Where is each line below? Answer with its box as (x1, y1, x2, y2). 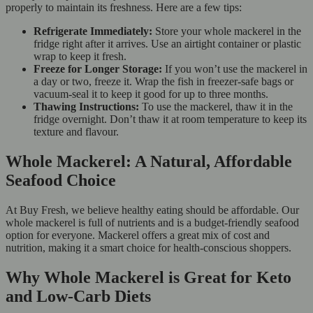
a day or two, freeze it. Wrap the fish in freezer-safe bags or (34, 75, 293, 87)
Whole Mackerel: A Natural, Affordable (6, 152, 292, 170)
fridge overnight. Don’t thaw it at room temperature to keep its (34, 113, 307, 125)
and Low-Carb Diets (6, 286, 159, 305)
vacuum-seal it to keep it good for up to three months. (34, 88, 268, 100)
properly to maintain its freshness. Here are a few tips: (6, 1, 242, 13)
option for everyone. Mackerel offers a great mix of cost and (6, 228, 270, 241)
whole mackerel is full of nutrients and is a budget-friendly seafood (6, 216, 299, 228)
